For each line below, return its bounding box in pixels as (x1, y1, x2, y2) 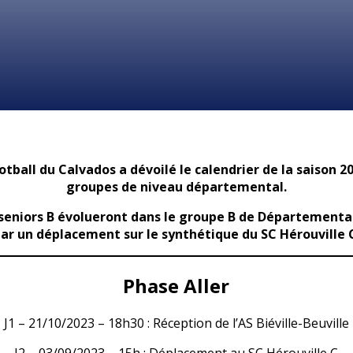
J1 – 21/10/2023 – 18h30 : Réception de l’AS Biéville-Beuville (3, 314, 349, 332)
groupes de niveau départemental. (65, 178, 287, 195)
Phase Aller (123, 272, 230, 299)
